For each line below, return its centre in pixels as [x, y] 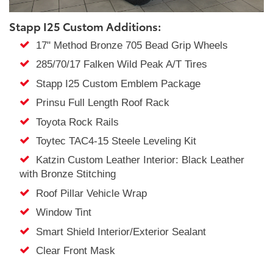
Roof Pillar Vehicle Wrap [88, 193]
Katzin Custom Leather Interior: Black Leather [137, 160]
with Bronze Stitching [67, 174]
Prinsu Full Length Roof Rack [99, 103]
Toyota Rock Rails [74, 122]
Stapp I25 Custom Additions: [85, 27]
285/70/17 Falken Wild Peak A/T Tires [118, 65]
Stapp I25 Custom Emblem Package [115, 83]
